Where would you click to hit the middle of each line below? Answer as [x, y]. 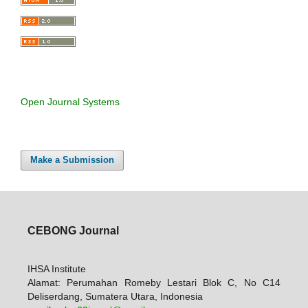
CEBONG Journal [73, 230]
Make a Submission [73, 160]
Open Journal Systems [70, 102]
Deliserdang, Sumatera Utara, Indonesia [115, 297]
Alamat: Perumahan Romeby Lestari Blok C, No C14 [154, 283]
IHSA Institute [56, 269]
